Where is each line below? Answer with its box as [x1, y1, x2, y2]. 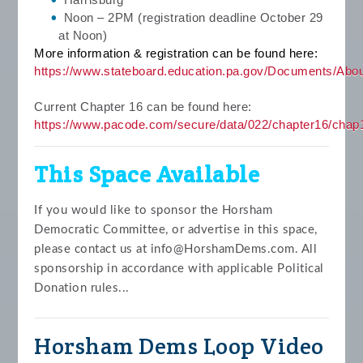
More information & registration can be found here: [34, 45, 318, 60]
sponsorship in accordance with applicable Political [34, 262, 324, 275]
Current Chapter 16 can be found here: [34, 99, 252, 113]
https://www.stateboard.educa [34, 63, 203, 78]
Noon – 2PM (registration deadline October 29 [63, 10, 323, 24]
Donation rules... [34, 281, 130, 294]
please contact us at [34, 242, 151, 255]
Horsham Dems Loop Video [34, 331, 324, 361]
